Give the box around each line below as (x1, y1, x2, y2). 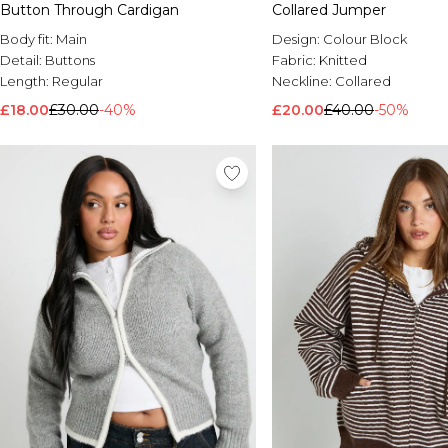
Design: (272, 31, 323, 48)
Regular (52, 73, 103, 90)
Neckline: (272, 73, 335, 90)
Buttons (45, 52, 95, 69)
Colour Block (323, 31, 407, 48)
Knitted (319, 52, 367, 69)
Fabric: (272, 52, 319, 69)
